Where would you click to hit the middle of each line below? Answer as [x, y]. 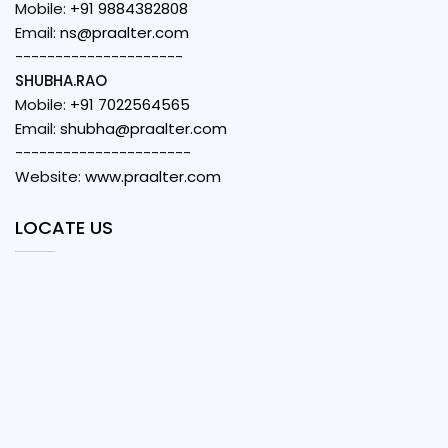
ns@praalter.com [124, 33]
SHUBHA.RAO [61, 81]
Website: [50, 177]
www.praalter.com [153, 177]
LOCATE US [64, 228]
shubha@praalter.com [143, 129]
